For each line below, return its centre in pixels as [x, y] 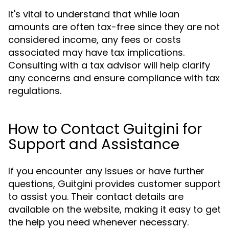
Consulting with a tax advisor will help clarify [109, 65]
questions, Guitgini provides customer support [114, 184]
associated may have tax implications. [96, 52]
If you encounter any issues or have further [106, 171]
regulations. [35, 91]
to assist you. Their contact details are [96, 197]
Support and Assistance [94, 144]
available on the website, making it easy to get [114, 209]
